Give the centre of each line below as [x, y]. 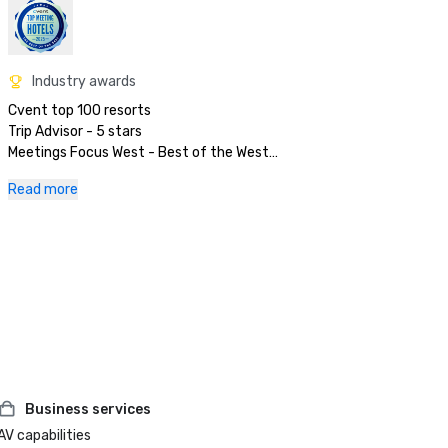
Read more [43, 190]
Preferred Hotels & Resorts [95, 174]
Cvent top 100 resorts [79, 111]
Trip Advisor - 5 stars [75, 132]
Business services [88, 409]
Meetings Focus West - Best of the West [138, 153]
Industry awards [84, 82]
